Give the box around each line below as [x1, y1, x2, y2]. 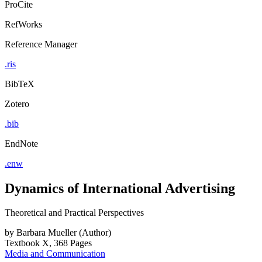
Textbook [5, 238, 40, 249]
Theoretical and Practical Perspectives [5, 208, 144, 218]
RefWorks [5, 19, 42, 29]
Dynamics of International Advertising [5, 180, 235, 196]
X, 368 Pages [42, 238, 92, 249]
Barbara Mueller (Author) [16, 227, 111, 238]
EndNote [5, 138, 38, 149]
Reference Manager [5, 39, 77, 49]
